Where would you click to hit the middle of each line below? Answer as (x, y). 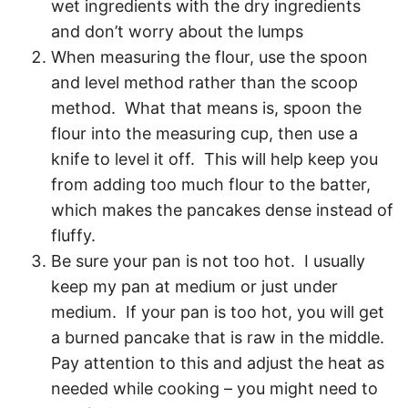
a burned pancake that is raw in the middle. (220, 338)
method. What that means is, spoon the (206, 108)
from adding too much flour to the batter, (211, 185)
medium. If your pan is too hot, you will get (218, 312)
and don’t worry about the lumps (177, 32)
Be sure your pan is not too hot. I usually (208, 261)
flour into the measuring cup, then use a (204, 134)
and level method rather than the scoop (204, 83)
